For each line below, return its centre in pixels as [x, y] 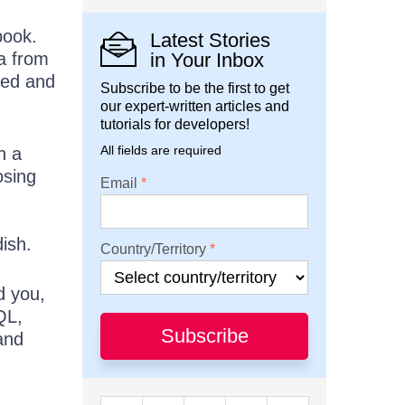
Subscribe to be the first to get [195, 89]
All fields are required [161, 151]
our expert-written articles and [195, 107]
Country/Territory [153, 250]
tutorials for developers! [175, 125]
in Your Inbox [207, 61]
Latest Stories [210, 41]
